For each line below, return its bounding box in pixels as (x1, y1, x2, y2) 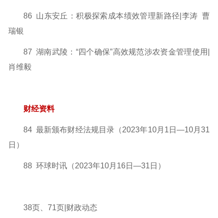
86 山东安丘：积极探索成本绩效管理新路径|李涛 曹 (23, 11, 210, 20)
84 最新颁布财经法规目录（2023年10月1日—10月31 (23, 125, 210, 134)
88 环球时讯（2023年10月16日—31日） (23, 161, 165, 170)
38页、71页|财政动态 (23, 203, 122, 212)
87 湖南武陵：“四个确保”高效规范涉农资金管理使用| (23, 47, 210, 56)
